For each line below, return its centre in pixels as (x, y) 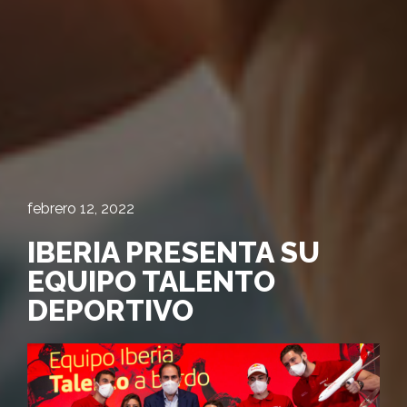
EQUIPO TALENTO (151, 282)
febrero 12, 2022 (81, 209)
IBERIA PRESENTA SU (174, 253)
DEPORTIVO (110, 311)
